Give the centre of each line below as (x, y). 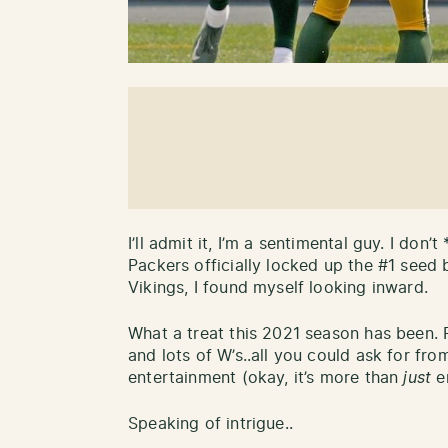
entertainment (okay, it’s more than (266, 377)
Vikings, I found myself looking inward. (281, 287)
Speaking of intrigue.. (213, 423)
